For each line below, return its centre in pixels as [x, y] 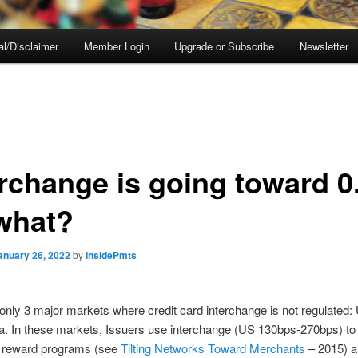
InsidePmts [111, 255]
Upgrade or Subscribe [225, 46]
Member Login [116, 46]
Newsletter [324, 46]
